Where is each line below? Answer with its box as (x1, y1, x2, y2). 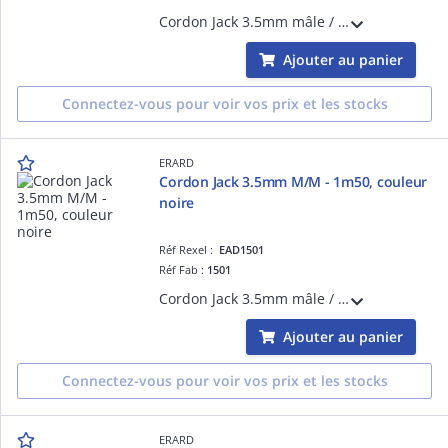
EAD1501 (219, 241, 265, 257)
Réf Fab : (159, 261, 208, 277)
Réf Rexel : (159, 241, 220, 257)
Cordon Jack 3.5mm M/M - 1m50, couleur (159, 171, 428, 191)
